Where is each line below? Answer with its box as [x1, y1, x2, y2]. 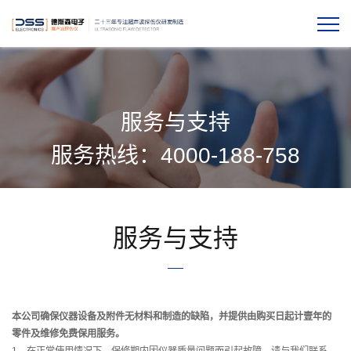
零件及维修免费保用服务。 [12, 328, 125, 339]
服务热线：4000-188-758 [51, 143, 300, 168]
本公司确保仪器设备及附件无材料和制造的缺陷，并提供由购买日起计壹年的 [12, 311, 331, 322]
